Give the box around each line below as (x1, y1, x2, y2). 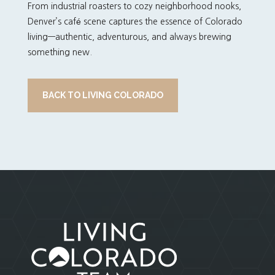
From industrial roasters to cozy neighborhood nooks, (27, 2, 241, 10)
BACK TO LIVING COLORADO (42, 90, 163, 100)
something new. (27, 48, 92, 56)
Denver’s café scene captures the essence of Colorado (27, 17, 242, 26)
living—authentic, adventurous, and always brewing (27, 33, 231, 41)
